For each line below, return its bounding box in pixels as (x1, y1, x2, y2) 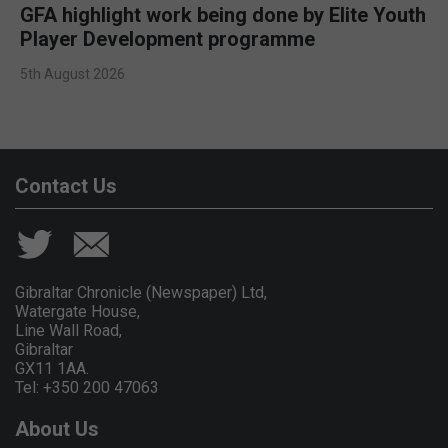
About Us (15, 416, 99, 441)
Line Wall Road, (15, 320, 122, 340)
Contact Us (15, 173, 117, 198)
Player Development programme (20, 26, 315, 51)
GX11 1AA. (15, 358, 89, 378)
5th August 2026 (20, 65, 125, 82)
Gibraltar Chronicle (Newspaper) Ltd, (15, 282, 267, 302)
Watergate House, (15, 301, 140, 321)
